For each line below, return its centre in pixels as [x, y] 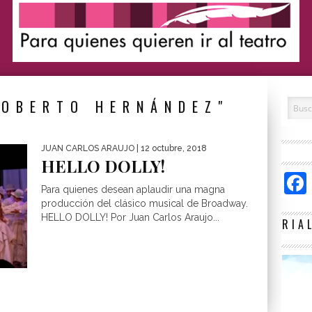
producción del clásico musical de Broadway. [145, 203]
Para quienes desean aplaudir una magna [133, 189]
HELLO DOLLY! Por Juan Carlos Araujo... [130, 217]
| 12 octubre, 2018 [171, 148]
